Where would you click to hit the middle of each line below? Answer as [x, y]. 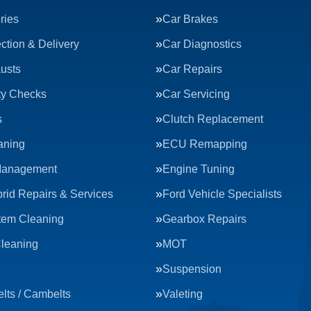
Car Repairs [192, 69]
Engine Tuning [199, 169]
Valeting [183, 294]
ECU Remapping [205, 144]
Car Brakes [190, 19]
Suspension [192, 269]
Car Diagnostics [202, 44]
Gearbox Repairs [204, 219]
